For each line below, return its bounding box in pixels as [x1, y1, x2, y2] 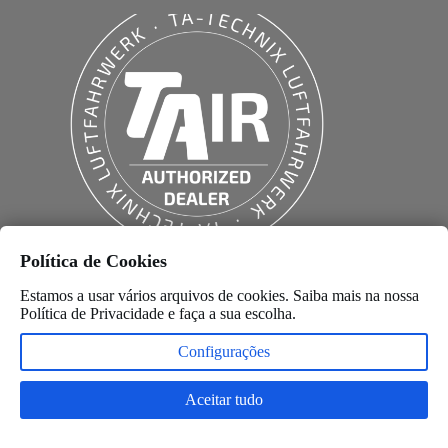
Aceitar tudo [185, 391, 263, 408]
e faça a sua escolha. [164, 305, 296, 322]
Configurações [178, 343, 270, 360]
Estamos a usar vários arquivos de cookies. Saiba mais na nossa [20, 287, 419, 304]
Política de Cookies [20, 250, 167, 271]
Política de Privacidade [20, 305, 164, 322]
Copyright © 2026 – [34, 423, 163, 440]
